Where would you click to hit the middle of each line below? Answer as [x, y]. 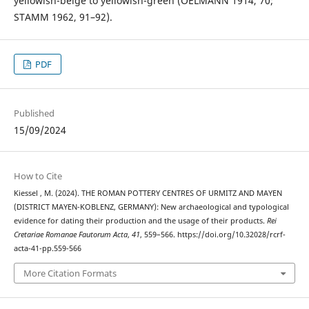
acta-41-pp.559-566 [47, 249]
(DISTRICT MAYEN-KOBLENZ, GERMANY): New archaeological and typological [151, 207]
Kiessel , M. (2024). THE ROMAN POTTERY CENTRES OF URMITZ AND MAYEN [148, 193]
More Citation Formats [70, 273]
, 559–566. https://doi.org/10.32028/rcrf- [212, 235]
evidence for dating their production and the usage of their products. [140, 221]
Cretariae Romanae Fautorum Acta [70, 235]
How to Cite [38, 176]
